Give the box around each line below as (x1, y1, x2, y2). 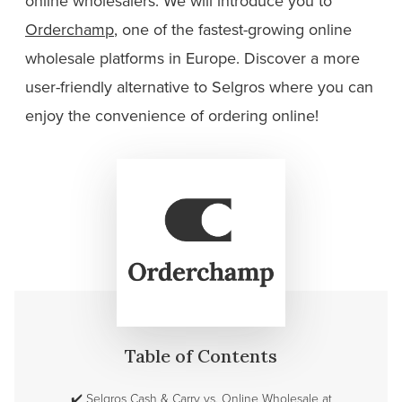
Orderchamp (25, 18, 114, 40)
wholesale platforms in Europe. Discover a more (25, 47, 360, 69)
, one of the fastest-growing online (114, 18, 352, 40)
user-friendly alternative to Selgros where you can (25, 75, 373, 98)
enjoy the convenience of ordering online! (25, 104, 319, 127)
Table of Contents (125, 345, 277, 368)
